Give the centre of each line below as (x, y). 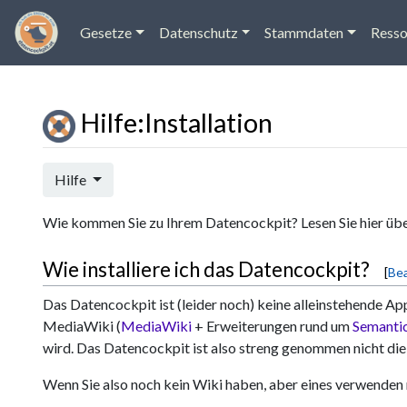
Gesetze (106, 32)
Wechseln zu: (83, 172)
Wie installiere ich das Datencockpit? (206, 270)
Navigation (159, 172)
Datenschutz (198, 32)
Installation (208, 123)
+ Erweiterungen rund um (272, 325)
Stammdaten (304, 32)
